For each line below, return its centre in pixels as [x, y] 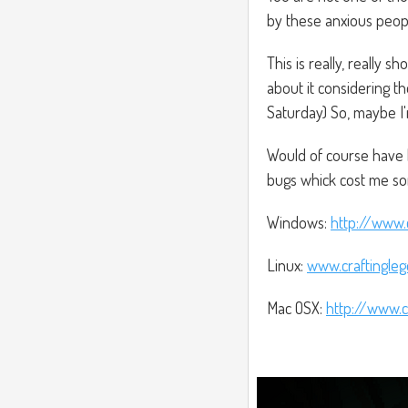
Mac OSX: [296, 307]
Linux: [287, 265]
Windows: [299, 222]
